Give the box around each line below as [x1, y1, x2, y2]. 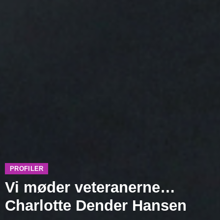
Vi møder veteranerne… [5, 179, 175, 196]
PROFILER [10, 165, 44, 173]
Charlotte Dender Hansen [5, 197, 187, 215]
